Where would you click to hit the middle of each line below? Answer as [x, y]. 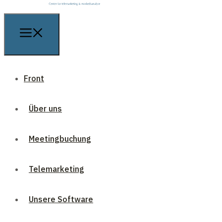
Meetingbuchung [60, 139]
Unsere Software [61, 199]
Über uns [45, 109]
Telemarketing [56, 169]
